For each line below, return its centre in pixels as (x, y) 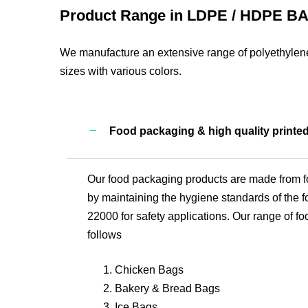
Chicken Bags (149, 270)
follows (104, 235)
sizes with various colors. (120, 71)
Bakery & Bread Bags (167, 288)
